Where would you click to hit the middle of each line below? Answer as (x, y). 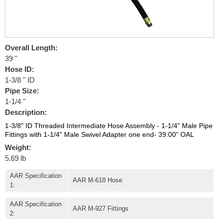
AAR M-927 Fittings (100, 209)
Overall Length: (31, 48)
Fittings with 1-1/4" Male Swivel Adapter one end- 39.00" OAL (99, 135)
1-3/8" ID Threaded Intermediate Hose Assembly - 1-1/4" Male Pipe (109, 126)
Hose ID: (19, 69)
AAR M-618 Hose (97, 180)
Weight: (18, 148)
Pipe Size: (22, 91)
